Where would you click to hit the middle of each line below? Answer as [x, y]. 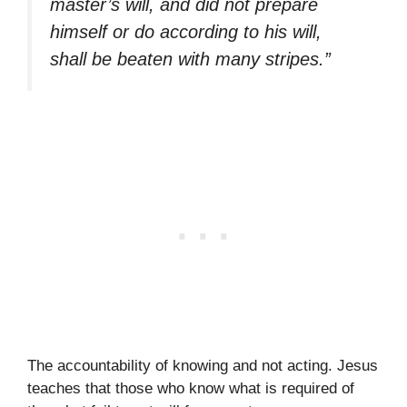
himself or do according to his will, [186, 31]
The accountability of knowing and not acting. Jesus [203, 366]
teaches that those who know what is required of [191, 389]
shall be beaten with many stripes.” [190, 59]
